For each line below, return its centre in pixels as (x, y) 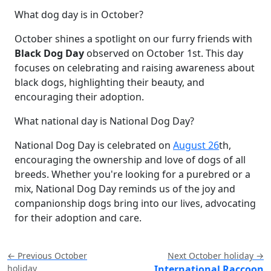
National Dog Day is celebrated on (94, 145)
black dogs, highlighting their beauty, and (109, 82)
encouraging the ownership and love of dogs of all (130, 159)
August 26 (196, 145)
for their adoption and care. (78, 217)
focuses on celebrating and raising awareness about (135, 67)
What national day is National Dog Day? (104, 121)
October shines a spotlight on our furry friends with (133, 38)
